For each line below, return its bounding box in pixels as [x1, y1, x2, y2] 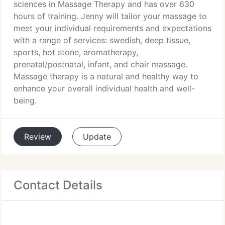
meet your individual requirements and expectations [14, 23, 211, 33]
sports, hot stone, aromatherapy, [14, 47, 138, 57]
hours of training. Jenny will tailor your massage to [14, 11, 207, 21]
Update [83, 132, 111, 142]
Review [24, 132, 51, 142]
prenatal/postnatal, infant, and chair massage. [14, 59, 187, 69]
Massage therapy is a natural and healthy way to [14, 71, 198, 81]
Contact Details [14, 178, 102, 192]
